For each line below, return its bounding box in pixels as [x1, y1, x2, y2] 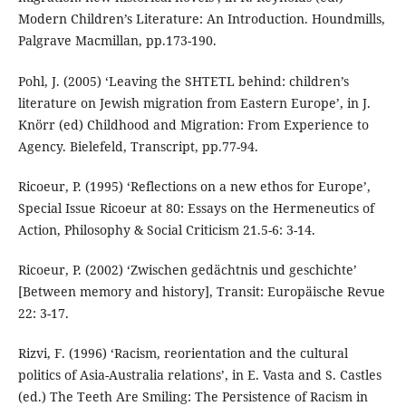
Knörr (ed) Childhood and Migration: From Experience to [17, 115, 369, 133]
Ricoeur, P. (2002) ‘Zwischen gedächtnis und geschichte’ [17, 260, 357, 278]
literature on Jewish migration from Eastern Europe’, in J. [17, 93, 371, 111]
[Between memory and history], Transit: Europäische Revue [17, 282, 385, 300]
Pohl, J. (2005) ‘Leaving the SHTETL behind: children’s [17, 72, 349, 90]
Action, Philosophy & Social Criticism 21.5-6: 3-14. [17, 220, 315, 238]
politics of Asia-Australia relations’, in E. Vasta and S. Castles [17, 365, 382, 383]
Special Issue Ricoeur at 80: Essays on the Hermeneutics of [17, 198, 374, 217]
